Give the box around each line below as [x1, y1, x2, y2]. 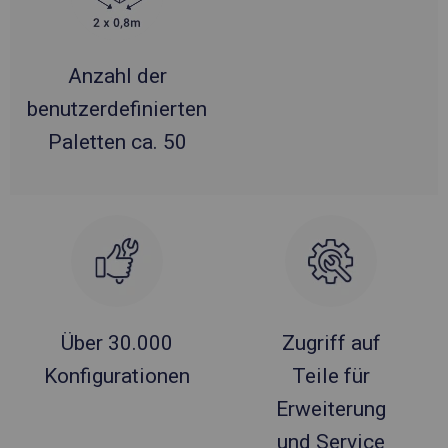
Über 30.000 [61, 330, 173, 355]
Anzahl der [67, 63, 167, 88]
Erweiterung [276, 396, 386, 421]
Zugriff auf [281, 330, 381, 355]
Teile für [292, 363, 370, 388]
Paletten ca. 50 [47, 129, 187, 154]
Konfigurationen [44, 363, 190, 388]
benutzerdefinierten [27, 96, 207, 121]
